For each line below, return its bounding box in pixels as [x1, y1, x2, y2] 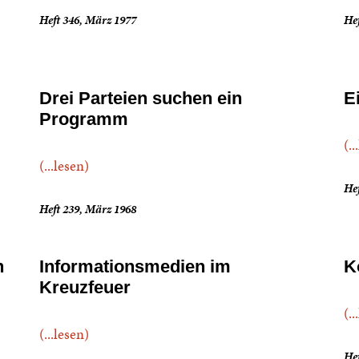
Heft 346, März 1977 [39, 12, 137, 28]
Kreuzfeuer [39, 277, 131, 297]
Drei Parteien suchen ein [39, 88, 243, 108]
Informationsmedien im [39, 256, 232, 276]
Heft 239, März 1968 [39, 201, 137, 217]
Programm [39, 109, 129, 129]
